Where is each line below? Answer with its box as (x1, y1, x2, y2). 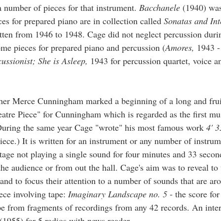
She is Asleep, (38, 54, 90, 67)
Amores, (165, 41, 197, 53)
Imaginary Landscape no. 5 (68, 187, 170, 200)
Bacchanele (139, 1, 183, 13)
